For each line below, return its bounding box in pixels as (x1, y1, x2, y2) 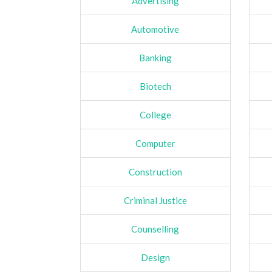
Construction (128, 166, 182, 177)
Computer (135, 137, 175, 149)
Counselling (131, 223, 180, 234)
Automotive (131, 23, 180, 35)
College (139, 109, 171, 120)
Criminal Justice (123, 194, 187, 206)
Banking (138, 52, 172, 63)
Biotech (139, 80, 171, 92)
